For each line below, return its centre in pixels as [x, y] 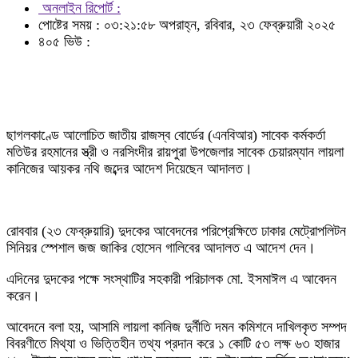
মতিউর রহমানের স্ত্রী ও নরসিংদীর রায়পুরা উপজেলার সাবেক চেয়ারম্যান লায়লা [175, 152]
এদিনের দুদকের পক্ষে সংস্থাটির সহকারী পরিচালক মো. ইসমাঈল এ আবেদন [171, 279]
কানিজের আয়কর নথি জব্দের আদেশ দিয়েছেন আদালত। [129, 169]
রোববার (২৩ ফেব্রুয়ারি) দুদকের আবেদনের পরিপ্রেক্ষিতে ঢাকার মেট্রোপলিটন [176, 231]
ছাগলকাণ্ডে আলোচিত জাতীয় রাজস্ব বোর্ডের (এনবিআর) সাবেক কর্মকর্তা [166, 135]
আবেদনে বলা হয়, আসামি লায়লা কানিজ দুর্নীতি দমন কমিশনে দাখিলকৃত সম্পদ [177, 327]
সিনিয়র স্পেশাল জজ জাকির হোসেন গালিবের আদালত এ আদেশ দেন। [161, 248]
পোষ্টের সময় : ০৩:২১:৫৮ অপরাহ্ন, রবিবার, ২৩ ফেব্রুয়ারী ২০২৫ [187, 25]
